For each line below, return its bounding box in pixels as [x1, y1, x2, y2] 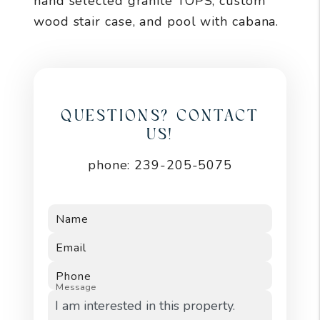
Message [55, 280, 96, 294]
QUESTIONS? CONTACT [61, 108, 259, 124]
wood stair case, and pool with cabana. [34, 12, 279, 30]
